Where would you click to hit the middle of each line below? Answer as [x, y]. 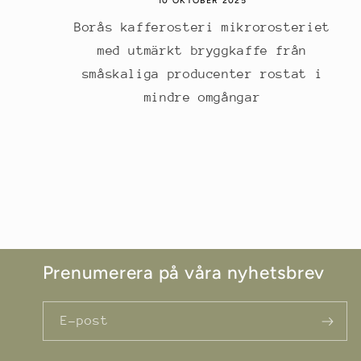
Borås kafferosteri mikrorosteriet [202, 27]
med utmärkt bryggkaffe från [202, 50]
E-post [84, 320]
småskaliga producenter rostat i [202, 74]
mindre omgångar [202, 97]
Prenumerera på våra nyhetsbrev [183, 273]
